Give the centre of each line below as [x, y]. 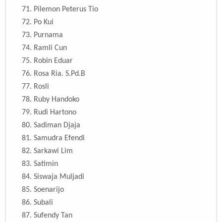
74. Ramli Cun [44, 48]
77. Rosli [35, 87]
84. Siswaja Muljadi [53, 177]
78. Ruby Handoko [51, 100]
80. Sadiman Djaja [51, 126]
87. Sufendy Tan [47, 216]
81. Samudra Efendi [53, 139]
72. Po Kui [38, 23]
